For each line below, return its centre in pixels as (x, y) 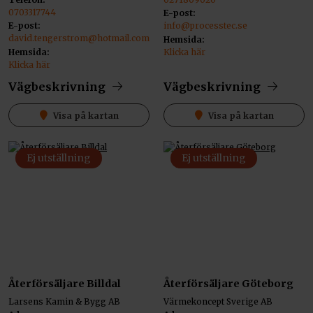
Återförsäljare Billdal (65, 283)
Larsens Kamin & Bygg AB (64, 301)
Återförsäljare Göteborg (228, 283)
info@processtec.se (205, 26)
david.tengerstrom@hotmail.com (79, 38)
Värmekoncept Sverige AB (218, 301)
